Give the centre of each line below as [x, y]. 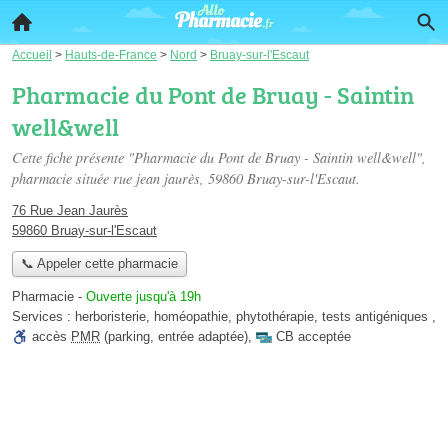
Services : [43, 317]
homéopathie [191, 317]
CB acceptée [313, 337]
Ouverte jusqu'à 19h [143, 297]
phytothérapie [275, 317]
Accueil [32, 54]
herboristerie [110, 317]
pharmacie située [62, 178]
